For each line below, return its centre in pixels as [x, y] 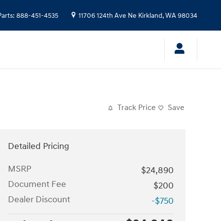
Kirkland [150, 16]
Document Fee [37, 184]
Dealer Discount [39, 200]
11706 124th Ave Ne [108, 16]
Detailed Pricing [38, 146]
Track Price [137, 108]
